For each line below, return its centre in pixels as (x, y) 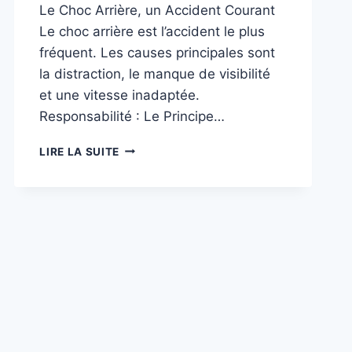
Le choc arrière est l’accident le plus (152, 31)
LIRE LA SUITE (79, 151)
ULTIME (140, 230)
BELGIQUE (148, 329)
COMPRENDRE (159, 263)
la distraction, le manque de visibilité (155, 73)
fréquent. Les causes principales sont (158, 52)
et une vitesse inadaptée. (120, 95)
